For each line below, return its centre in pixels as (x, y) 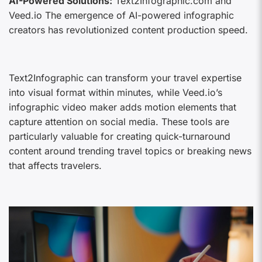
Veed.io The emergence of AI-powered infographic (121, 15)
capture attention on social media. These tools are (119, 121)
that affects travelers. (55, 165)
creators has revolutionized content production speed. (128, 30)
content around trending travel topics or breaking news (130, 151)
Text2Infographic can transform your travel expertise (125, 77)
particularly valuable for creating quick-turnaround (120, 136)
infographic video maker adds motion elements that (123, 107)
